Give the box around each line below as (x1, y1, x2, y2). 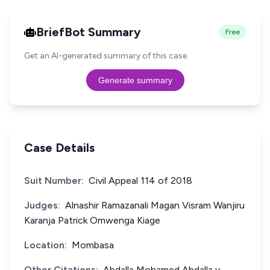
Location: (24, 239, 67, 251)
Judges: (24, 199, 60, 211)
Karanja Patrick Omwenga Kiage (24, 215, 160, 226)
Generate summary (98, 75, 172, 85)
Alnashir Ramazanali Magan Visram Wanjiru (65, 199, 245, 211)
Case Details (24, 140, 95, 155)
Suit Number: (24, 175, 84, 186)
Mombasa (72, 239, 114, 251)
